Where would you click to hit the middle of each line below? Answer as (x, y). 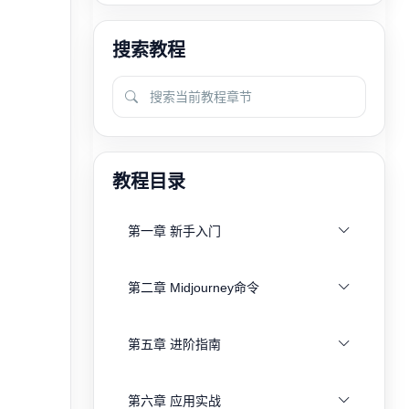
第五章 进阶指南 (174, 344)
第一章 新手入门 (174, 231)
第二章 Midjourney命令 (194, 288)
